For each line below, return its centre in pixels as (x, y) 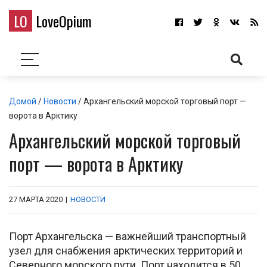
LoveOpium (62, 21)
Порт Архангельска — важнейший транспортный (128, 236)
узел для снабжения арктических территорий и (126, 251)
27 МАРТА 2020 (36, 199)
